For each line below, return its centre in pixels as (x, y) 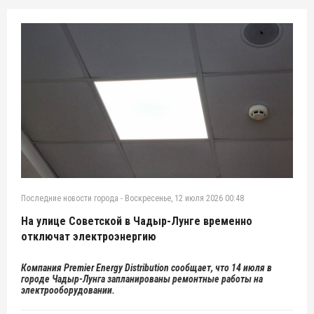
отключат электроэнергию (89, 236)
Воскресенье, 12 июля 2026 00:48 (184, 198)
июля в (258, 267)
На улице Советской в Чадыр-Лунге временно (137, 221)
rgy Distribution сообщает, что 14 (177, 267)
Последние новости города (70, 198)
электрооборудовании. (68, 290)
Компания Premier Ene (66, 267)
